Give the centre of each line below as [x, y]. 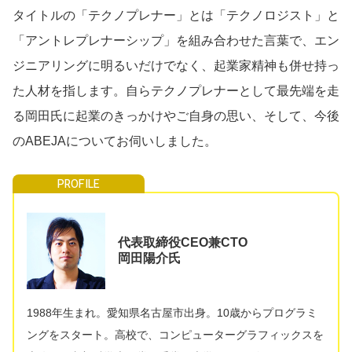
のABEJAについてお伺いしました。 [115, 141]
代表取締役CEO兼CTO [183, 242]
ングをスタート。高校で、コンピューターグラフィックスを [175, 334]
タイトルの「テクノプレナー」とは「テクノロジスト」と [176, 15]
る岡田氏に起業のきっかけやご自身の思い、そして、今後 [176, 116]
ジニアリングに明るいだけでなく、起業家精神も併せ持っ [176, 66]
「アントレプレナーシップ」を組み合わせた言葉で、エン [176, 40]
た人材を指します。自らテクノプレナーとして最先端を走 [176, 91]
